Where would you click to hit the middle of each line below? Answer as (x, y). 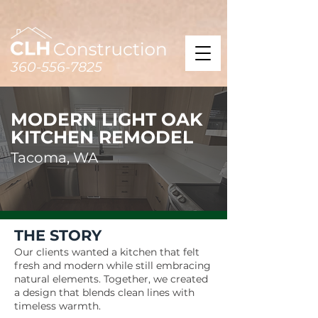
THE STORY (58, 235)
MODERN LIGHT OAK (107, 119)
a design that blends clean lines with (104, 292)
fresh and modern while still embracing (113, 265)
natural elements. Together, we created (111, 279)
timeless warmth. (57, 306)
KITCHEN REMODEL (102, 137)
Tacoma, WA (54, 158)
